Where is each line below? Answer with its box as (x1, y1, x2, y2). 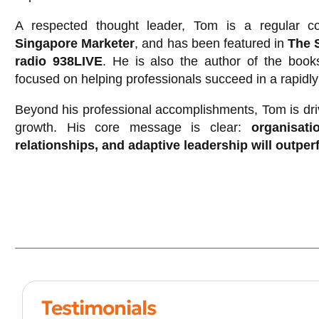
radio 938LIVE (15, 53, 103, 68)
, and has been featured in (135, 36, 288, 51)
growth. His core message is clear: (15, 120, 241, 135)
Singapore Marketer (15, 36, 135, 51)
